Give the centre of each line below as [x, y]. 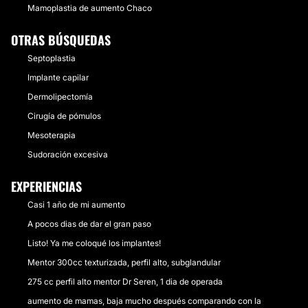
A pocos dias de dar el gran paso [89, 224]
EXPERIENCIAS [46, 186]
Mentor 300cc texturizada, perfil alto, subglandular [124, 262]
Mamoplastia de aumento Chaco [90, 8]
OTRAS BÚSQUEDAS [61, 40]
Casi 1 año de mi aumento [76, 205]
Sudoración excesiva [68, 154]
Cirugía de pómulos [64, 116]
